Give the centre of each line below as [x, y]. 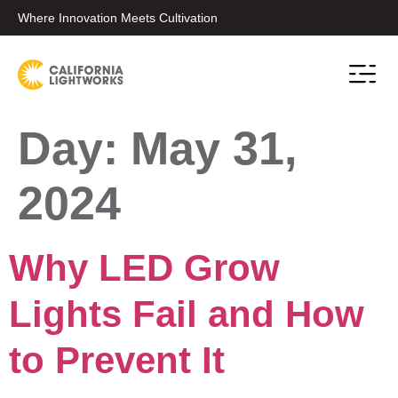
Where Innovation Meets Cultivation [118, 18]
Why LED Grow [144, 268]
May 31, [214, 148]
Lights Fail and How [187, 314]
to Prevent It [117, 360]
